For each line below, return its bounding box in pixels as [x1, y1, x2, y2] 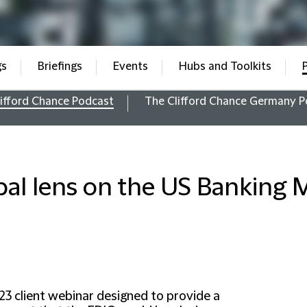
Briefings [37, 60, 82, 73]
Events [112, 60, 148, 73]
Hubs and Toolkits [178, 60, 271, 73]
